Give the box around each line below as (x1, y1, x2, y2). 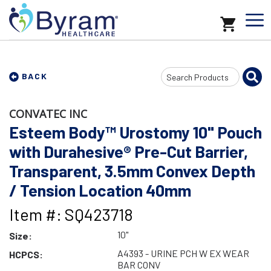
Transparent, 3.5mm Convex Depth (9, 161, 255, 180)
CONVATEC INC (9, 106, 87, 121)
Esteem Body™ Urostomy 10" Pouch (9, 122, 262, 142)
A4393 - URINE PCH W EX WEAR (117, 247, 249, 259)
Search (160, 70, 188, 82)
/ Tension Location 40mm (9, 180, 191, 200)
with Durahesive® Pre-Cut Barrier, (9, 142, 248, 161)
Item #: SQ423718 (9, 204, 133, 224)
